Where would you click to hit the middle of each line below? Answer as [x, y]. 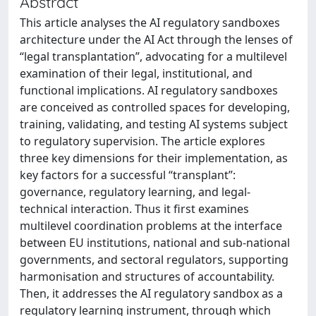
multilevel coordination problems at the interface [151, 225]
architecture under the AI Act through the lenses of [156, 39]
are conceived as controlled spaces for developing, [155, 107]
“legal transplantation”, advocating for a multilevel [153, 56]
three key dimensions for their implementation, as [154, 158]
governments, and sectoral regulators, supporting [154, 259]
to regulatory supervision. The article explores [142, 141]
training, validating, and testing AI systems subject [154, 124]
